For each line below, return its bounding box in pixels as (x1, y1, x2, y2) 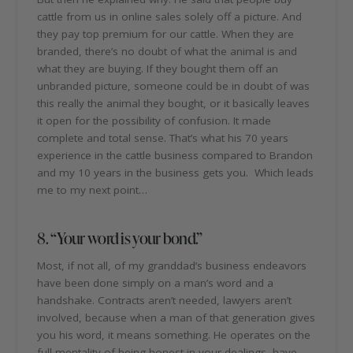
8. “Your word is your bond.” (37, 226, 203, 248)
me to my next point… (37, 183, 148, 198)
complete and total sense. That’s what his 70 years (37, 131, 289, 146)
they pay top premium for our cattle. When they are (37, 27, 295, 42)
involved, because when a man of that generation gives (37, 310, 316, 325)
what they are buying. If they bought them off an (37, 61, 279, 76)
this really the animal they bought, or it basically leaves (37, 96, 310, 111)
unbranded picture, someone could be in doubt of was (37, 79, 310, 94)
